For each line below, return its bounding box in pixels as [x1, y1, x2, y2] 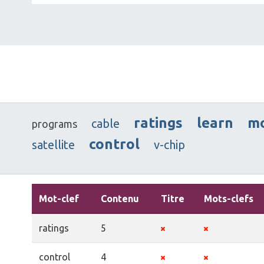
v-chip [154, 137, 185, 151]
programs [32, 117, 77, 130]
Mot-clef [39, 193, 79, 204]
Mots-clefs [204, 193, 253, 204]
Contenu [101, 193, 139, 204]
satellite [32, 137, 75, 151]
